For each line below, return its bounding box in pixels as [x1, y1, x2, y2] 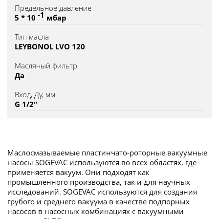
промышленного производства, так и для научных [7, 177, 190, 187]
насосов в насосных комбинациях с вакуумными [7, 206, 184, 217]
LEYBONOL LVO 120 [15, 42, 85, 52]
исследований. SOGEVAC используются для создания [7, 187, 197, 197]
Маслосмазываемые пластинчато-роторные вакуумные [7, 148, 207, 158]
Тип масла [15, 32, 49, 42]
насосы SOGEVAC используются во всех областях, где [7, 157, 197, 168]
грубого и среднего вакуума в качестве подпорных [7, 197, 190, 207]
